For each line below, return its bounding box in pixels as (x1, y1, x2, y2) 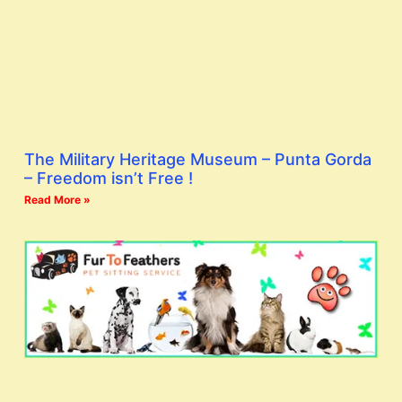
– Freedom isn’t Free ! (24, 168, 193, 188)
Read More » (24, 192, 91, 206)
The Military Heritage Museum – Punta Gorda (24, 149, 371, 169)
